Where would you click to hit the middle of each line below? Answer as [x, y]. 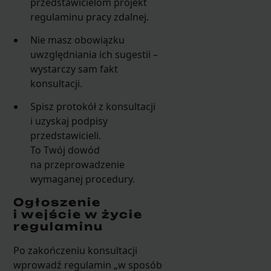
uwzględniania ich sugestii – [94, 54]
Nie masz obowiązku [78, 40]
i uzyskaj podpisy [69, 121]
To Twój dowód [65, 150]
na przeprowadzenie [78, 165]
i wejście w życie [78, 214]
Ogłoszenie [57, 202]
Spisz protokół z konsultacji [93, 107]
